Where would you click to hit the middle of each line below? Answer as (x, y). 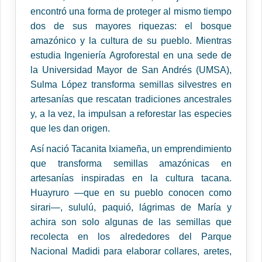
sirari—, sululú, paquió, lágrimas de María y (131, 208)
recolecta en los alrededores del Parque (131, 237)
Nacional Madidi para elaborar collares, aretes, (131, 251)
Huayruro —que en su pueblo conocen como (131, 193)
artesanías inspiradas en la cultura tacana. (131, 178)
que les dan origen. (70, 129)
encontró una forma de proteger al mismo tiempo (131, 12)
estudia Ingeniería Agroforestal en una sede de (131, 56)
